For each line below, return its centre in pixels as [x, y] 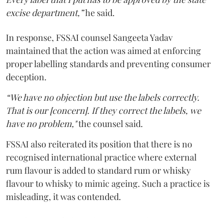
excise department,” [45, 13]
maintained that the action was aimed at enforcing [103, 51]
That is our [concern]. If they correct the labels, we [103, 110]
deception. [26, 77]
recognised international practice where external [101, 157]
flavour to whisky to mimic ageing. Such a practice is [108, 183]
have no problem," [42, 124]
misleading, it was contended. [64, 197]
